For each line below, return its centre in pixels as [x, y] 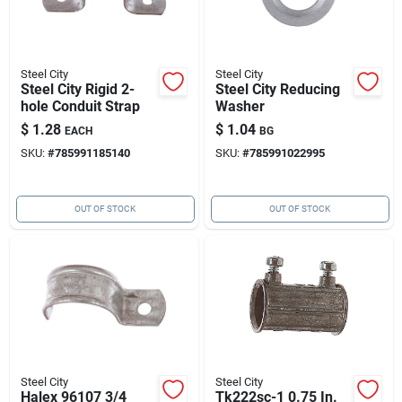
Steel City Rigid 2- [77, 89]
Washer [240, 106]
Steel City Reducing [277, 89]
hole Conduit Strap [80, 106]
